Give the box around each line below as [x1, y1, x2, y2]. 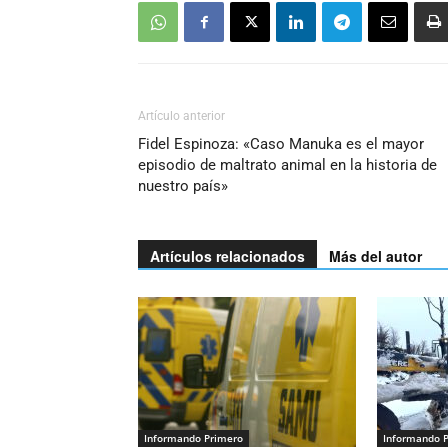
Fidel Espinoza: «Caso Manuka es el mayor [138, 135, 424, 153]
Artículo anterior [138, 109, 225, 123]
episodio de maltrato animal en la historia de [138, 156, 437, 174]
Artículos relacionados [150, 246, 305, 266]
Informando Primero [144, 431, 243, 445]
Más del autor [329, 246, 422, 266]
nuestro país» [138, 177, 228, 195]
